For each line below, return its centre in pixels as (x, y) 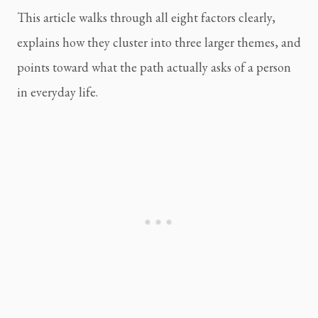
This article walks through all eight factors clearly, (146, 17)
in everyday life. (57, 92)
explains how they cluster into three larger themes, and (159, 42)
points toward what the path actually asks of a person (154, 67)
